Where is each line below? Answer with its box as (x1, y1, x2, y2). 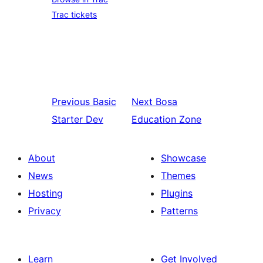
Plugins (161, 187, 193, 200)
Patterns (161, 205, 198, 217)
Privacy (28, 205, 61, 217)
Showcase (161, 152, 206, 164)
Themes (161, 170, 195, 182)
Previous (52, 96, 90, 108)
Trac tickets (52, 9, 97, 20)
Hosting (28, 187, 63, 200)
